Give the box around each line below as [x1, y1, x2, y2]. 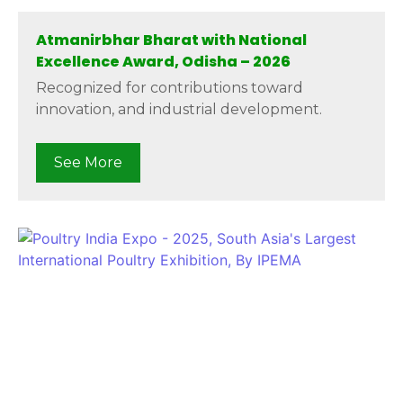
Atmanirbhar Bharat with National [36, 30, 307, 51]
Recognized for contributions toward [36, 79, 303, 97]
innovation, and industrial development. [36, 101, 322, 119]
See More [54, 153, 122, 171]
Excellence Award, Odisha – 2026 [36, 51, 291, 73]
